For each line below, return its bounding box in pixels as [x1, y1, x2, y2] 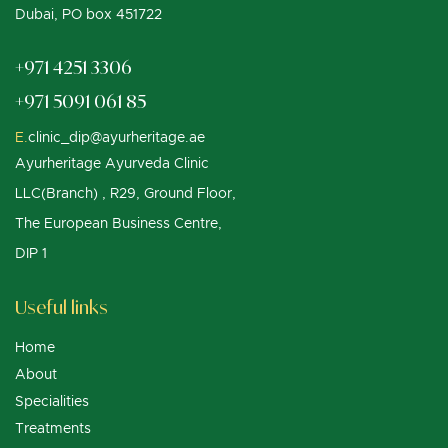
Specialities [15, 394, 89, 409]
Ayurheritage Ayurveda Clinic [15, 156, 209, 171]
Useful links [15, 295, 108, 318]
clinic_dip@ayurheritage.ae [28, 130, 205, 145]
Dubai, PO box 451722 [15, 7, 162, 22]
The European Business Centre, [15, 216, 222, 231]
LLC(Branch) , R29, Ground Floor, [15, 186, 236, 201]
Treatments [15, 421, 91, 436]
